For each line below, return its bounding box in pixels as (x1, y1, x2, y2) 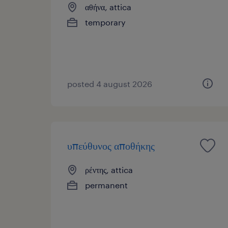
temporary (85, 17, 126, 27)
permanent (85, 180, 128, 190)
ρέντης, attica (85, 164, 133, 175)
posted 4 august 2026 (67, 78, 152, 89)
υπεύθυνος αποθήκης (67, 139, 155, 152)
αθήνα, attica (85, 2, 131, 12)
